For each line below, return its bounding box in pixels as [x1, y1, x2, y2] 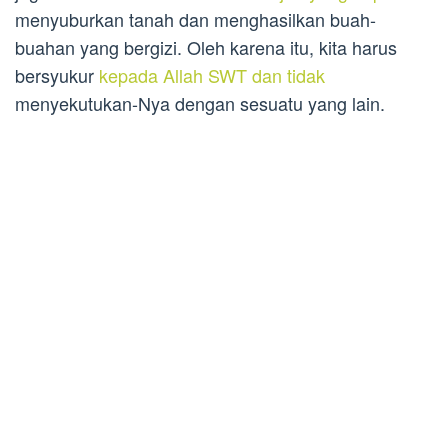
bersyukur [15, 62, 99, 89]
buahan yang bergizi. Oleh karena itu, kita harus [15, 34, 397, 61]
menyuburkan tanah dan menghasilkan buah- [15, 6, 376, 33]
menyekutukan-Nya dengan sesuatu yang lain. [15, 90, 385, 117]
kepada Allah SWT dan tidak [99, 62, 325, 89]
